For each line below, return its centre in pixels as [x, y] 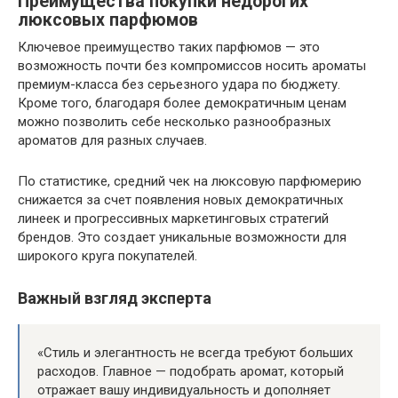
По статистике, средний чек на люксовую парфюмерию [190, 181]
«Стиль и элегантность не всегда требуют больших [195, 353]
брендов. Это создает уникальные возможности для [182, 237]
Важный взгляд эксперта [115, 298]
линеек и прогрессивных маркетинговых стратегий [173, 219]
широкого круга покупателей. [107, 256]
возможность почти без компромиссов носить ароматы [192, 66]
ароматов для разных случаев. [112, 140]
